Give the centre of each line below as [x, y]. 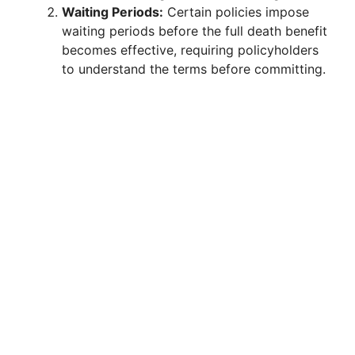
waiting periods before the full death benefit [195, 31]
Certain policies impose [236, 12]
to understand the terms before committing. [194, 69]
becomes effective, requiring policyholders [190, 50]
